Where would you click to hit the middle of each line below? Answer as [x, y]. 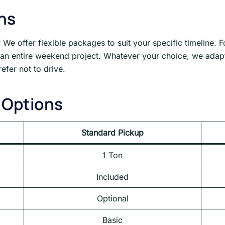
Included [113, 177]
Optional [113, 199]
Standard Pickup [113, 133]
